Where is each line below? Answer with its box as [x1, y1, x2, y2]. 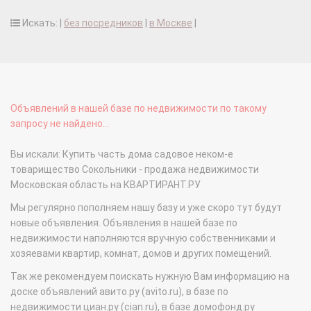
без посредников [64, 17, 143, 29]
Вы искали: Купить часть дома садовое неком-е [10, 149, 233, 160]
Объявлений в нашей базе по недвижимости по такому [10, 103, 267, 115]
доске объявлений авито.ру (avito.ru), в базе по [10, 286, 228, 298]
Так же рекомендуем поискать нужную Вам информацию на [10, 271, 289, 283]
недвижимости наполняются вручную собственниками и [10, 233, 276, 244]
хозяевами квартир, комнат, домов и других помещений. [10, 248, 271, 260]
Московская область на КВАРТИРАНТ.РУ [10, 179, 201, 191]
